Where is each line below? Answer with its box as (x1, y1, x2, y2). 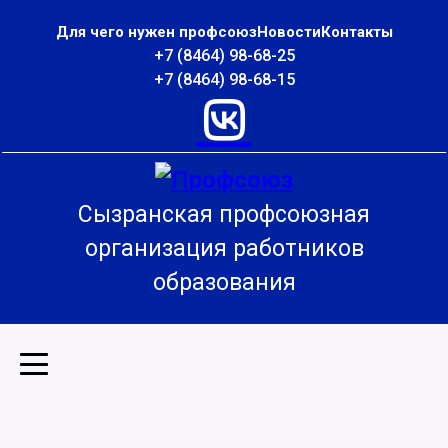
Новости (256, 23, 321, 41)
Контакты (320, 23, 393, 41)
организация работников (84, 235, 364, 262)
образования (152, 269, 296, 296)
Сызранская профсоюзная (78, 201, 370, 228)
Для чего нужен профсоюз (55, 23, 257, 41)
